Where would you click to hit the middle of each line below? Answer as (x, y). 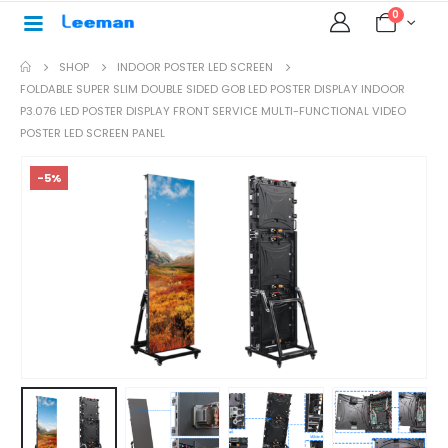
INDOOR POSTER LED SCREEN (195, 67)
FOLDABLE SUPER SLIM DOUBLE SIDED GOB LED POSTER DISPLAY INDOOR (212, 89)
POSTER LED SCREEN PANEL (92, 133)
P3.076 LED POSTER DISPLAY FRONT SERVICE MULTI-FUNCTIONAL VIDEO (213, 111)
